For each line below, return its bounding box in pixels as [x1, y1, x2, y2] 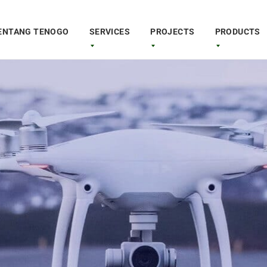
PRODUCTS [215, 27, 260, 36]
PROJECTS [150, 27, 195, 36]
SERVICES [89, 27, 131, 36]
